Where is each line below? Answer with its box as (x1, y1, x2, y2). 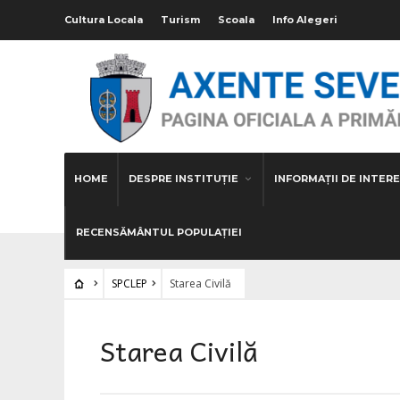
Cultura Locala (64, 13, 143, 26)
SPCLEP (111, 275, 147, 291)
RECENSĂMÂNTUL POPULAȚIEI (76, 225, 242, 238)
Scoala (218, 13, 254, 26)
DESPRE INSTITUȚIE (129, 171, 238, 185)
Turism (161, 13, 200, 26)
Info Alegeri (272, 13, 337, 26)
